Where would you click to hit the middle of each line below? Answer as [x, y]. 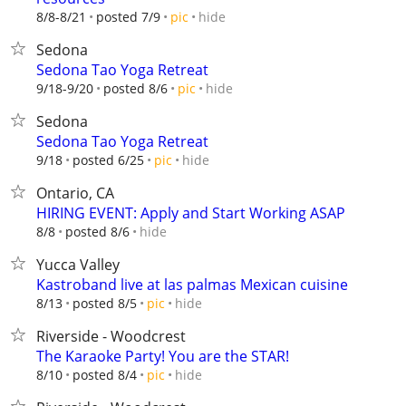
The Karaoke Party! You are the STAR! [163, 356]
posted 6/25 [108, 160]
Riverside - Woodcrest [111, 336]
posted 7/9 [128, 17]
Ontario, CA [75, 193]
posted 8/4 [105, 375]
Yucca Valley [78, 265]
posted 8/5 [105, 303]
